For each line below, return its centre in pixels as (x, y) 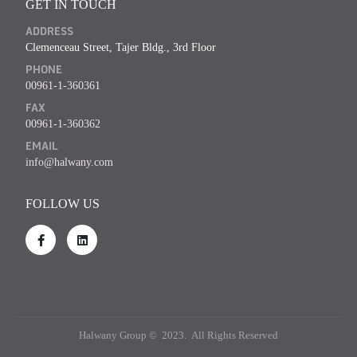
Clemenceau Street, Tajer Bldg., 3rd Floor (121, 47)
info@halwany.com (69, 162)
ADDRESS (49, 33)
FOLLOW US (63, 204)
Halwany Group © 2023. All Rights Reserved (178, 336)
